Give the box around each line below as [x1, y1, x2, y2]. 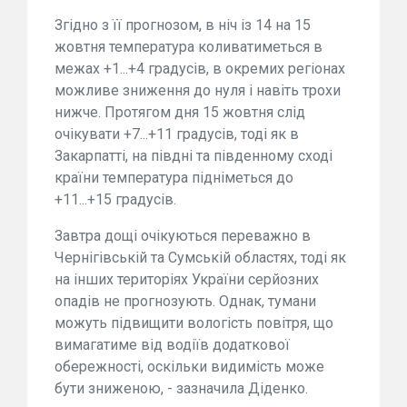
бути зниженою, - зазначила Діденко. [55, 379, 308, 397]
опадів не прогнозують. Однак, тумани [55, 292, 316, 310]
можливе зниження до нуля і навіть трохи [55, 81, 341, 99]
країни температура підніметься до [55, 168, 293, 186]
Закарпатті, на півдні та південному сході [55, 146, 333, 164]
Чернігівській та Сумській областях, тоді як [55, 248, 346, 266]
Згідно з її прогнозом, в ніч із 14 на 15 [55, 15, 311, 34]
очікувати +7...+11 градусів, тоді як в [55, 124, 299, 143]
